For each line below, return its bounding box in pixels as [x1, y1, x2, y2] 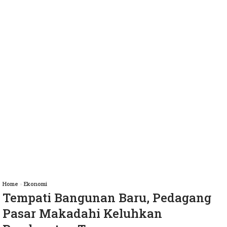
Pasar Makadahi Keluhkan [3, 205, 162, 222]
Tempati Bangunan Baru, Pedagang [3, 190, 211, 206]
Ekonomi [24, 180, 47, 188]
